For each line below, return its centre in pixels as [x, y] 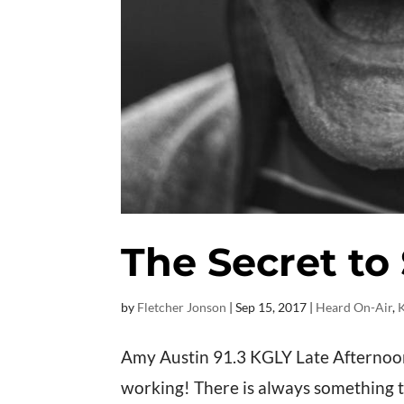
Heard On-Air [354, 307]
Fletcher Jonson [182, 307]
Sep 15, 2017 [271, 307]
